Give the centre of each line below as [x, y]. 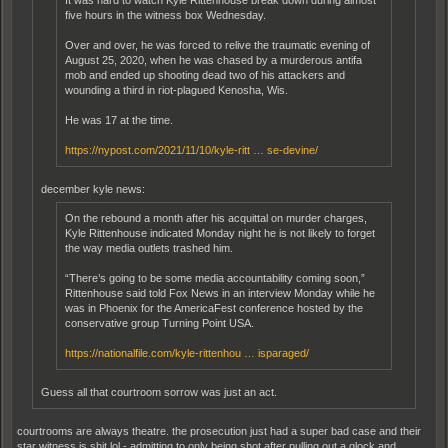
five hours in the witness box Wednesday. [165, 14]
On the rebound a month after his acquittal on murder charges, [216, 217]
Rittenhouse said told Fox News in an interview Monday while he [220, 292]
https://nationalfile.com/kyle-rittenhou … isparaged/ [187, 352]
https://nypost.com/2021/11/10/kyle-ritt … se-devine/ [191, 149]
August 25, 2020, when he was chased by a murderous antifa [213, 59]
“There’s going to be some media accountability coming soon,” [215, 277]
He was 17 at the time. [119, 119]
